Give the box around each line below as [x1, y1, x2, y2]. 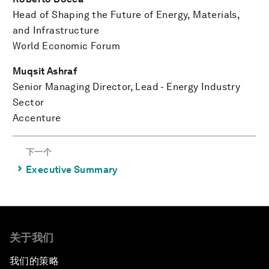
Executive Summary [26, 164, 118, 176]
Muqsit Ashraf [13, 65, 77, 77]
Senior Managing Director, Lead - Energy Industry [13, 81, 241, 93]
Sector [13, 97, 44, 109]
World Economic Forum [13, 40, 120, 52]
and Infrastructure [13, 25, 100, 37]
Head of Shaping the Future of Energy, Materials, [13, 9, 240, 21]
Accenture [13, 112, 61, 124]
